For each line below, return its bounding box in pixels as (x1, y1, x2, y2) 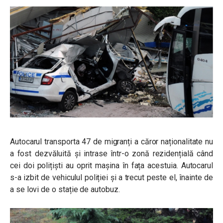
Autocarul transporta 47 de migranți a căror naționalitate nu (10, 136, 213, 146)
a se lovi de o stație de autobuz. (10, 184, 120, 194)
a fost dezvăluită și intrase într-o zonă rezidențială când (10, 148, 213, 158)
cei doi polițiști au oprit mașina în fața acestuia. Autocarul (10, 160, 213, 170)
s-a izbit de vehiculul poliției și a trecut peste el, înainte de (10, 172, 213, 182)
